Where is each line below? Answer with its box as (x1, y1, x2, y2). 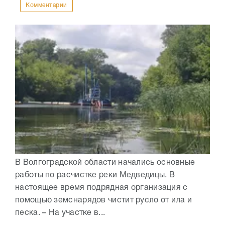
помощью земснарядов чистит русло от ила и (15, 197, 192, 204)
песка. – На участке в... (15, 209, 105, 217)
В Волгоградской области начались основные (15, 159, 195, 167)
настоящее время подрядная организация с (15, 184, 188, 192)
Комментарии (26, 3, 67, 9)
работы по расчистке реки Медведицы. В (15, 172, 175, 179)
